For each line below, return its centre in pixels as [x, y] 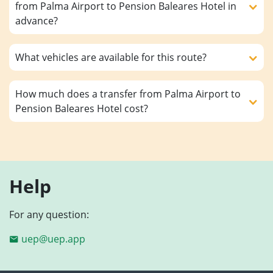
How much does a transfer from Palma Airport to [128, 94]
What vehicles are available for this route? [111, 57]
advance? [37, 20]
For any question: [49, 214]
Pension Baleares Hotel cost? [82, 108]
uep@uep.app [53, 239]
